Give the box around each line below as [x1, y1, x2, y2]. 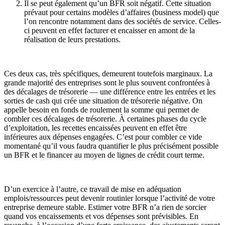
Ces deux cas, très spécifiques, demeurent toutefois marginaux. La [4, 69, 212, 78]
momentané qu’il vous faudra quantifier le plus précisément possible [4, 141, 218, 150]
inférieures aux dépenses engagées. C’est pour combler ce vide [4, 132, 202, 141]
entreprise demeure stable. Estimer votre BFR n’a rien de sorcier [4, 202, 206, 211]
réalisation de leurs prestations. [24, 35, 121, 44]
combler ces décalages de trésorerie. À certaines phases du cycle [4, 114, 206, 123]
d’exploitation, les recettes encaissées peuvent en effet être [4, 123, 187, 132]
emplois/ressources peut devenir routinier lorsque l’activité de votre [4, 193, 215, 202]
